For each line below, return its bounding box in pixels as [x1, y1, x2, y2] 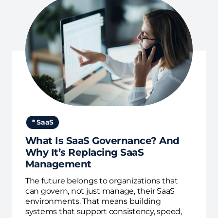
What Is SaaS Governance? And [25, 135, 180, 147]
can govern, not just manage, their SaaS [25, 186, 175, 196]
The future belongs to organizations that [25, 176, 178, 186]
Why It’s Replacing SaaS [25, 146, 144, 159]
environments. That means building [25, 197, 161, 206]
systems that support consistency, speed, [25, 207, 182, 217]
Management [25, 158, 91, 170]
